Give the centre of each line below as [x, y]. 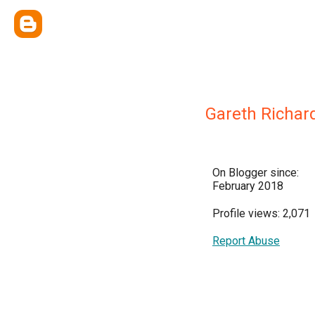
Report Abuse [246, 241]
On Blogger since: [256, 173]
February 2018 [248, 186]
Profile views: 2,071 [261, 213]
